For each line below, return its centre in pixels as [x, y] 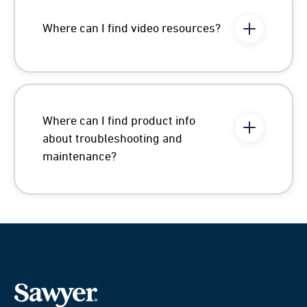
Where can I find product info [119, 121]
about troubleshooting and [112, 139]
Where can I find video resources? [132, 29]
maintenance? [79, 157]
